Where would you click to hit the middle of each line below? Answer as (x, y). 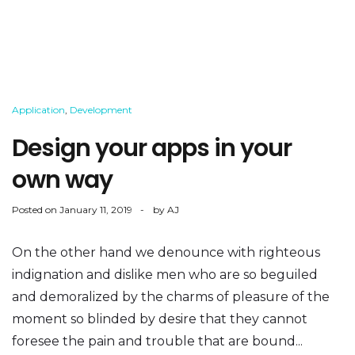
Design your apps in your (152, 148)
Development (101, 110)
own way (62, 180)
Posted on (36, 210)
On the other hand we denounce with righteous (166, 252)
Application (38, 110)
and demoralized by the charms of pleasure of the (171, 297)
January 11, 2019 (96, 210)
